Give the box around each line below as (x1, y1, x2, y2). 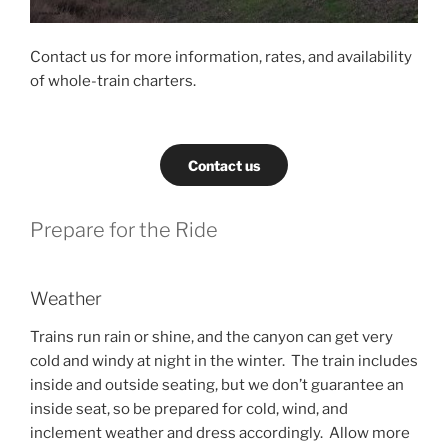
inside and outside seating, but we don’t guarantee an (30, 375, 404, 394)
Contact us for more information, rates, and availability (30, 48, 412, 67)
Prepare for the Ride (30, 218, 218, 243)
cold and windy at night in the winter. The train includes (30, 351, 418, 370)
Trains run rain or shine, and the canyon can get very (30, 327, 393, 346)
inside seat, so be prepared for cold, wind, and (30, 399, 348, 418)
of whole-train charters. (30, 72, 196, 91)
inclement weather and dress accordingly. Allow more (30, 423, 410, 442)
